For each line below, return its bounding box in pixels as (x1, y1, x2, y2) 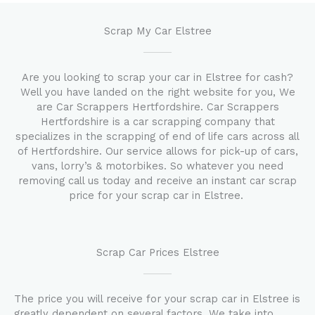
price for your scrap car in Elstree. (68, 189, 247, 202)
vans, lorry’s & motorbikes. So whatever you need (32, 160, 283, 172)
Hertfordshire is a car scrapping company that (40, 115, 275, 128)
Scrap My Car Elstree (103, 25, 212, 37)
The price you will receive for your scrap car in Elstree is (14, 292, 300, 305)
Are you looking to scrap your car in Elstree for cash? (22, 71, 293, 84)
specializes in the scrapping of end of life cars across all (15, 130, 300, 143)
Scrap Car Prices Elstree (96, 246, 219, 259)
